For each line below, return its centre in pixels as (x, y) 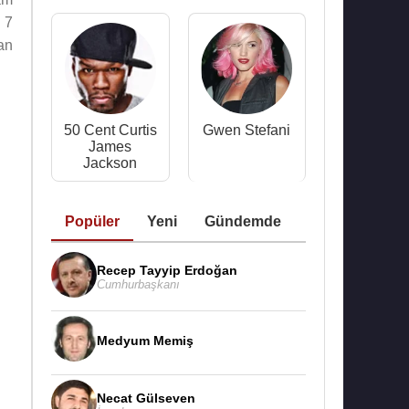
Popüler (92, 221)
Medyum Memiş (145, 341)
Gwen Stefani (247, 130)
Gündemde (243, 221)
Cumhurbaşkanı (138, 284)
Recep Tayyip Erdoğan (167, 270)
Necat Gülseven (146, 398)
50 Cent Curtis (110, 130)
